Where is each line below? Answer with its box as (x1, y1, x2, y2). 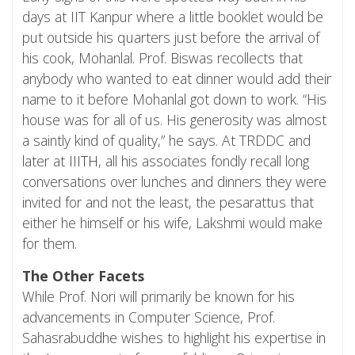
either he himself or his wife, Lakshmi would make (22, 213, 323, 233)
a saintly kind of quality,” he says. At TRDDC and (22, 131, 311, 151)
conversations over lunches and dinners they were (22, 172, 326, 192)
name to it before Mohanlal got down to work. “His (22, 90, 326, 109)
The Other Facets (22, 266, 144, 286)
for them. (22, 234, 81, 254)
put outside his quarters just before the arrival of (22, 28, 319, 48)
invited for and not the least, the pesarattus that (22, 193, 314, 212)
